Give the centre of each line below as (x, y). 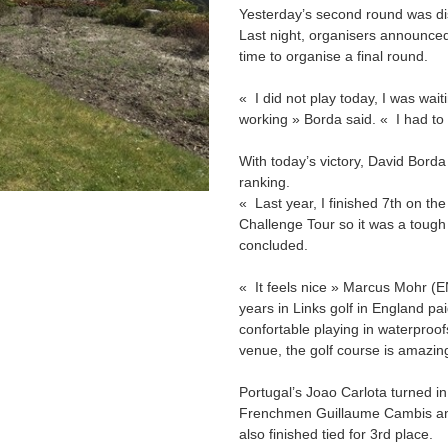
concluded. (277, 245)
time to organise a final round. (337, 56)
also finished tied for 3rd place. (340, 434)
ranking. (264, 182)
